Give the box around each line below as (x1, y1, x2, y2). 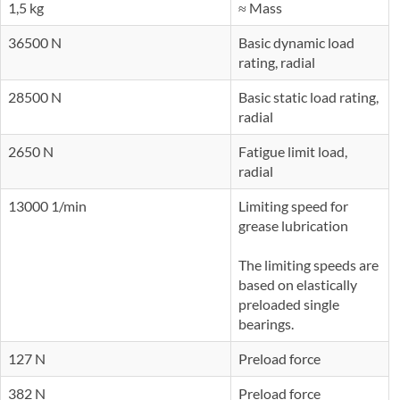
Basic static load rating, (238, 87, 379, 105)
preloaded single (238, 295, 339, 312)
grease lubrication (238, 216, 348, 234)
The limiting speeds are (238, 255, 379, 273)
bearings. (238, 314, 294, 332)
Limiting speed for (238, 196, 348, 214)
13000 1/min (8, 196, 89, 214)
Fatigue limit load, (238, 142, 347, 160)
